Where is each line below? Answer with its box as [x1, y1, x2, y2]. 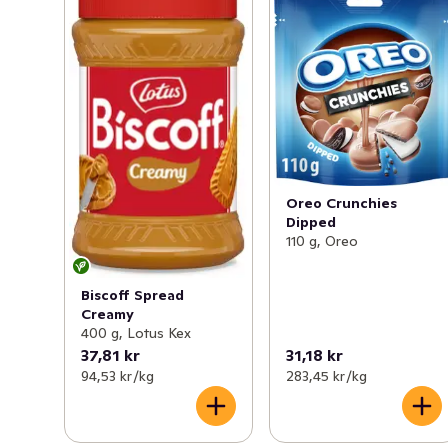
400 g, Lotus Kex [81, 323, 191, 342]
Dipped [286, 212, 337, 231]
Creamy [81, 304, 134, 323]
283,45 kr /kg [286, 366, 368, 385]
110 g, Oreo [286, 231, 359, 250]
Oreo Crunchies [286, 193, 398, 212]
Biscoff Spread [81, 285, 184, 304]
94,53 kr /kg [81, 366, 154, 385]
